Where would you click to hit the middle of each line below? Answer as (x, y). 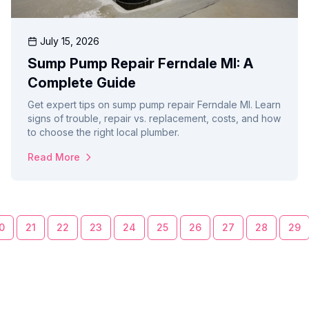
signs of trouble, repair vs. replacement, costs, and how (154, 119)
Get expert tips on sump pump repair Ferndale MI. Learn (154, 105)
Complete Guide (82, 83)
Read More (54, 157)
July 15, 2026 (70, 41)
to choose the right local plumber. (103, 132)
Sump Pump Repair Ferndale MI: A (140, 64)
